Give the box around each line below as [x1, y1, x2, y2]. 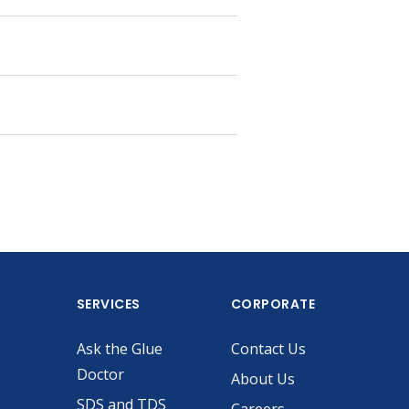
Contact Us [230, 339, 306, 359]
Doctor [76, 364, 124, 384]
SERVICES [76, 295, 141, 313]
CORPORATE [230, 295, 316, 313]
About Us [230, 369, 295, 389]
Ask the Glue [76, 339, 163, 359]
